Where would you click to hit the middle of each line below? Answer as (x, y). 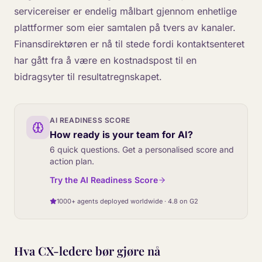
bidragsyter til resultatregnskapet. (88, 76)
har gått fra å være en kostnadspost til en (105, 60)
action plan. (72, 161)
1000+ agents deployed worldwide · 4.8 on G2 (127, 201)
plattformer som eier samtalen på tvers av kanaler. (125, 27)
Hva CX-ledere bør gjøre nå (87, 250)
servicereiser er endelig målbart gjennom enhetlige (125, 11)
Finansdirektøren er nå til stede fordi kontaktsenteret (129, 44)
